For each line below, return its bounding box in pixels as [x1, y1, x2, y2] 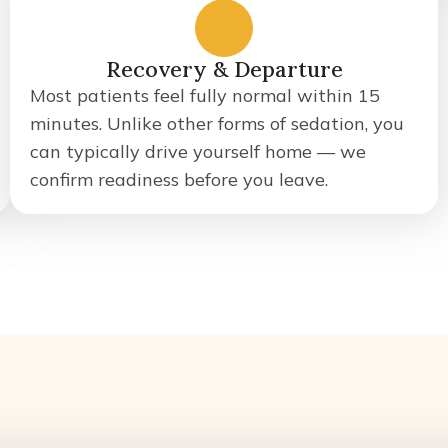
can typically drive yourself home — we [30, 140, 366, 163]
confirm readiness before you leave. [30, 168, 328, 191]
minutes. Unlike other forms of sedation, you [30, 112, 404, 135]
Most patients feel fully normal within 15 [30, 84, 380, 107]
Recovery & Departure [105, 55, 343, 83]
